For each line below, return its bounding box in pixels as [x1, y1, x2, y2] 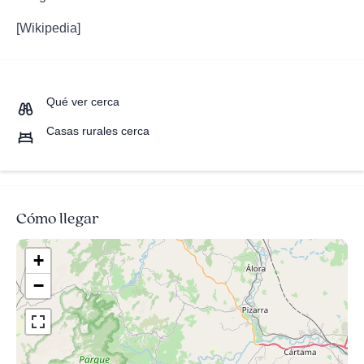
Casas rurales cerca [46, 124, 149, 138]
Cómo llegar [16, 208, 99, 229]
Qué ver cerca [46, 95, 119, 109]
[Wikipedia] [16, 21, 80, 35]
